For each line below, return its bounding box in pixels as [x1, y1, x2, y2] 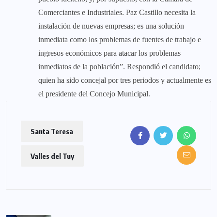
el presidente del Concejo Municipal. [38, 90, 150, 98]
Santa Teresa [31, 127, 73, 136]
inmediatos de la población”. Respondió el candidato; [38, 62, 201, 71]
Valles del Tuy [31, 152, 74, 161]
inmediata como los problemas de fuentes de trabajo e [38, 35, 201, 44]
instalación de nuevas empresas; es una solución [38, 22, 184, 31]
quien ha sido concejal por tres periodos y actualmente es [38, 76, 211, 85]
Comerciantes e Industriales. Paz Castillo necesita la [38, 8, 196, 17]
